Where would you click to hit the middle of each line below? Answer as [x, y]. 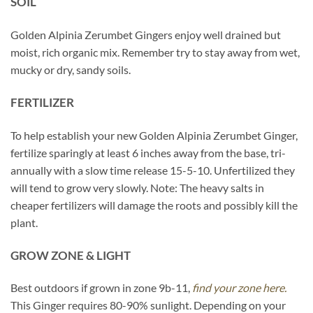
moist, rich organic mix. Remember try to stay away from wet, [155, 52]
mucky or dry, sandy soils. [71, 70]
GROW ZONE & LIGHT [71, 255]
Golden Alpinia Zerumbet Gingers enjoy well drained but [146, 35]
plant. [24, 222]
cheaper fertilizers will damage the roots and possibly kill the [154, 205]
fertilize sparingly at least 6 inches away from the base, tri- [148, 152]
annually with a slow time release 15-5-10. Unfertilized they [153, 170]
